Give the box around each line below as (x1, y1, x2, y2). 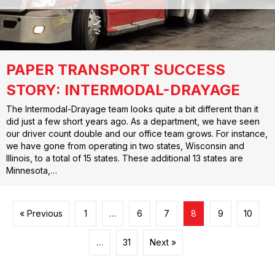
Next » (150, 237, 176, 248)
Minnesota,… (6, 165, 57, 176)
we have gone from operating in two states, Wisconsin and (6, 141, 244, 152)
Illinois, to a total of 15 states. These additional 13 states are (6, 153, 243, 164)
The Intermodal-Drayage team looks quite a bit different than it (6, 104, 258, 115)
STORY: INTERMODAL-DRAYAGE (6, 81, 240, 99)
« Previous (20, 208, 63, 219)
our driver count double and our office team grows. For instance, (6, 128, 268, 139)
